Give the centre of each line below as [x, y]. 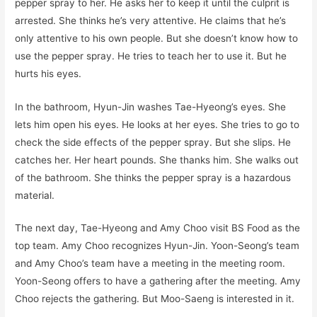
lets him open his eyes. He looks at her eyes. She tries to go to [157, 124]
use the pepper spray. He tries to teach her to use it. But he [151, 56]
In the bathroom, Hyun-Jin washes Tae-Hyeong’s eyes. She [151, 106]
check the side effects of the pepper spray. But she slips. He [153, 142]
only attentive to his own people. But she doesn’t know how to [157, 38]
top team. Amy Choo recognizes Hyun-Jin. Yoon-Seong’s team [157, 246]
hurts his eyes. [48, 73]
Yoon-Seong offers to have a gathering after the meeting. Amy [158, 281]
